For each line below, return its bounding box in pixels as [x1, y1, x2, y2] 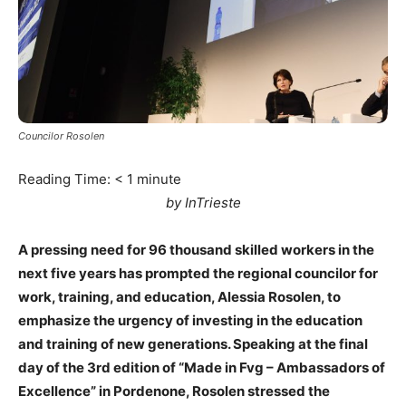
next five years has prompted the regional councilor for [18, 265, 378, 283]
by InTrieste [165, 194, 241, 212]
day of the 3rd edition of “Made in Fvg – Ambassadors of [18, 359, 385, 377]
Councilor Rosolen [18, 130, 104, 143]
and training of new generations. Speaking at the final [18, 335, 368, 353]
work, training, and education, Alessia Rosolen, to [18, 288, 341, 306]
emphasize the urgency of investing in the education [18, 312, 362, 330]
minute [137, 170, 181, 188]
